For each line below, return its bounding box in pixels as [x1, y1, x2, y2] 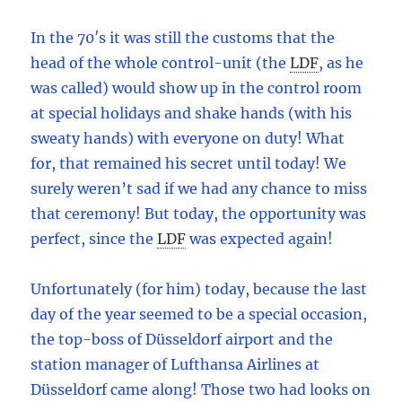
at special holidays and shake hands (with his [31, 104, 353, 123]
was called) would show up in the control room [31, 79, 363, 98]
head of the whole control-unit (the [31, 54, 287, 73]
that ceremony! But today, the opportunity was [31, 205, 367, 223]
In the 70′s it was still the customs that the [31, 29, 336, 48]
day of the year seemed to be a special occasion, [31, 305, 368, 324]
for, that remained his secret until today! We [31, 154, 347, 173]
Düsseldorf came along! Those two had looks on [31, 380, 371, 399]
